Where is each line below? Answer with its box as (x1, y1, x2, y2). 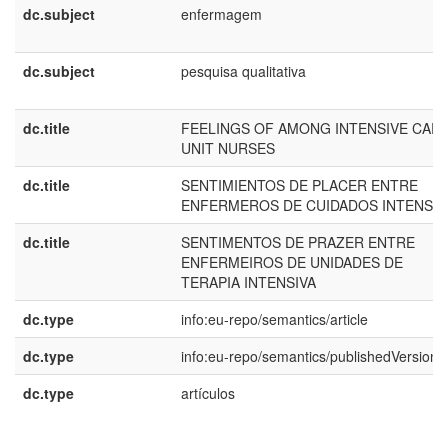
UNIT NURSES (181, 138, 275, 158)
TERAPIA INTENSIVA (181, 272, 316, 292)
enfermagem (181, 4, 262, 24)
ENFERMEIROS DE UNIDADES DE (181, 252, 403, 272)
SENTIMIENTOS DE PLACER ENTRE (181, 175, 418, 195)
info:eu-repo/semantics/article (181, 309, 368, 329)
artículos (181, 383, 235, 403)
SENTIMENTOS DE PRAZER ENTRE (181, 232, 415, 252)
